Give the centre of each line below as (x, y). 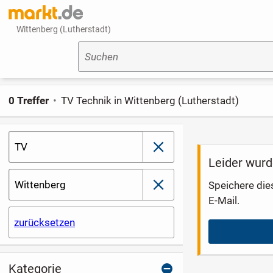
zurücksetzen (45, 223)
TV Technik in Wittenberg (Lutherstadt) (150, 100)
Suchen (101, 57)
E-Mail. (224, 200)
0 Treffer (28, 100)
